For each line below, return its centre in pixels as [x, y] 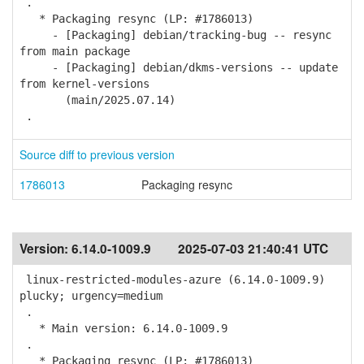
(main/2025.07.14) [97, 100]
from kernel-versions [84, 84]
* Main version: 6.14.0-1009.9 [123, 328]
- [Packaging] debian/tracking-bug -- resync [175, 35]
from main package [75, 51]
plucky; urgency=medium [91, 296]
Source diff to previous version [97, 154]
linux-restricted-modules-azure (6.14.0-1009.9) [172, 279]
